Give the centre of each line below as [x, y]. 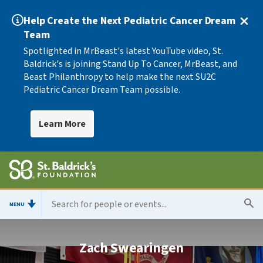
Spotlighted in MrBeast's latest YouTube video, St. [123, 51]
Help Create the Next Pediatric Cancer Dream [129, 21]
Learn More [63, 124]
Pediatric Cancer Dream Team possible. [102, 90]
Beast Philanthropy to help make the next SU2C [120, 77]
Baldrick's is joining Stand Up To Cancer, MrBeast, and [130, 64]
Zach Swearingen [131, 248]
